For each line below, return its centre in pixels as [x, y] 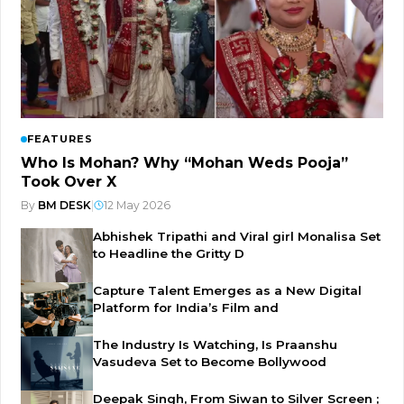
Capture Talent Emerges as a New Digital [227, 290]
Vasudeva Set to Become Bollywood [210, 361]
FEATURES [60, 138]
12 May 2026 [137, 205]
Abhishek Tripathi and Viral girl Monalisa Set [237, 236]
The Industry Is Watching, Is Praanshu [215, 344]
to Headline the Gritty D [169, 253]
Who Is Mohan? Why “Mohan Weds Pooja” [184, 162]
